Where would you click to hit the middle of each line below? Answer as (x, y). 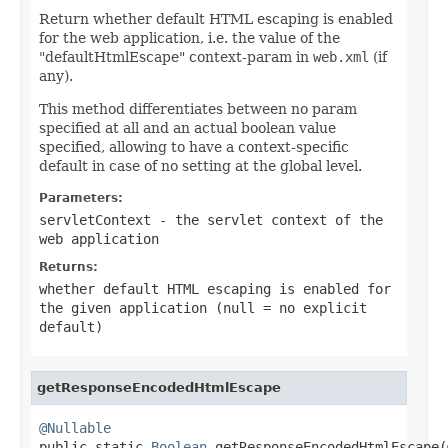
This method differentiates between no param (198, 108)
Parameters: (81, 197)
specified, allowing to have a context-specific (194, 146)
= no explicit (311, 307)
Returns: (68, 266)
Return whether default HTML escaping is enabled (216, 18)
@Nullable (75, 427)
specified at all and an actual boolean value (187, 127)
